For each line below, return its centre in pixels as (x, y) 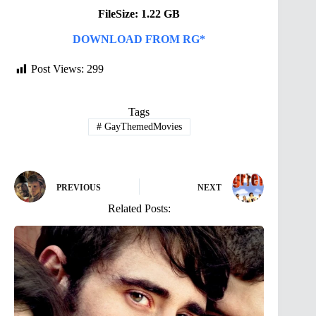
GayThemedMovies (141, 126)
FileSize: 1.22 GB (139, 14)
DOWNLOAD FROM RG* (139, 39)
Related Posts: (139, 209)
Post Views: (57, 69)
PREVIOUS (79, 187)
